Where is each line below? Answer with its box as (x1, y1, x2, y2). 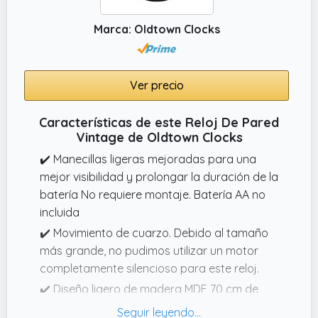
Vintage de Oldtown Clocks (75, 128, 243, 146)
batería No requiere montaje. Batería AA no (40, 187, 265, 202)
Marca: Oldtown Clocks (93, 21, 220, 36)
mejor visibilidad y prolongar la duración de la (40, 169, 278, 184)
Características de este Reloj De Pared (39, 114, 279, 131)
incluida (40, 204, 79, 219)
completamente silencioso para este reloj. (40, 261, 259, 275)
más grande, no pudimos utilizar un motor (40, 243, 258, 258)
